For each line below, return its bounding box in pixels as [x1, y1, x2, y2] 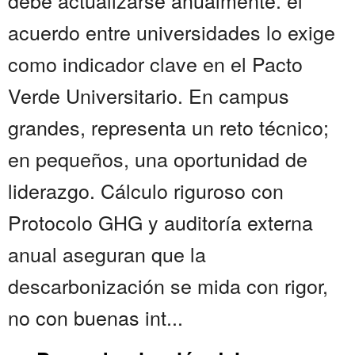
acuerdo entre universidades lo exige [8, 17, 335, 47]
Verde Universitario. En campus [8, 81, 289, 110]
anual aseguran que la [8, 239, 206, 269]
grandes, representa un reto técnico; [8, 113, 329, 142]
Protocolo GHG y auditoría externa [8, 208, 313, 237]
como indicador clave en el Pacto [8, 49, 303, 78]
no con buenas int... [8, 303, 183, 332]
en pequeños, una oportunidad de [8, 144, 307, 174]
